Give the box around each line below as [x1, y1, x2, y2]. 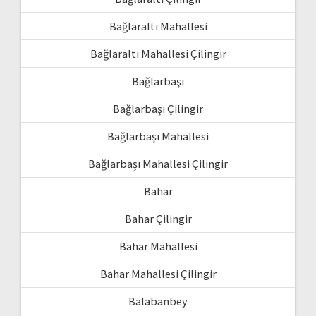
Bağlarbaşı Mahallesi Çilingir [88, 157, 228, 171]
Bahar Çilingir [124, 212, 192, 226]
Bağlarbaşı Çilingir [113, 102, 203, 116]
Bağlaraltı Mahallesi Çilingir [90, 47, 226, 61]
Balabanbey [128, 294, 188, 309]
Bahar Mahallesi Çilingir [99, 267, 217, 281]
